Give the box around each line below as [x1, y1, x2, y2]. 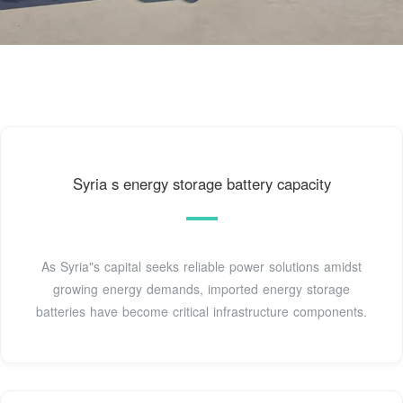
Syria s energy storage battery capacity [72, 173, 331, 195]
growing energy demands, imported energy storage [53, 280, 350, 299]
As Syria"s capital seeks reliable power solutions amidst [41, 257, 362, 276]
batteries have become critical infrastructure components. [36, 302, 367, 321]
